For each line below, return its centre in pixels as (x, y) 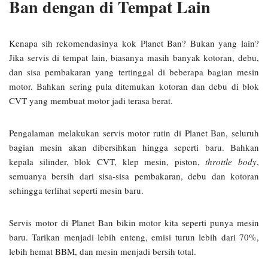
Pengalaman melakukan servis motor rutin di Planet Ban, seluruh (134, 133)
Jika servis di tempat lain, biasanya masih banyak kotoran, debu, (134, 57)
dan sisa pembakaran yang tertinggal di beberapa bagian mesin (134, 72)
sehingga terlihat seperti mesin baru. (78, 190)
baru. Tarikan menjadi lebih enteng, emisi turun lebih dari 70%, (134, 237)
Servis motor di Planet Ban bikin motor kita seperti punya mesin (134, 223)
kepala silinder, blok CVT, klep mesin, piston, (107, 162)
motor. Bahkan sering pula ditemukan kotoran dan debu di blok (134, 86)
